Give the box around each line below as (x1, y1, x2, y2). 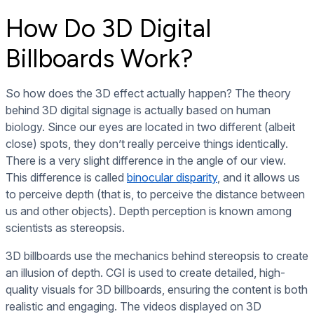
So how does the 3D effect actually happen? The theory (6, 86, 291, 101)
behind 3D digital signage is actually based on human (6, 103, 271, 118)
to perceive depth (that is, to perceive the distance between (6, 187, 305, 202)
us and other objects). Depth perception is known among (6, 204, 292, 219)
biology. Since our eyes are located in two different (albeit (6, 120, 295, 135)
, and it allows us (217, 170, 300, 185)
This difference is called (6, 170, 127, 185)
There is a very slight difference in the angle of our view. (6, 153, 286, 168)
